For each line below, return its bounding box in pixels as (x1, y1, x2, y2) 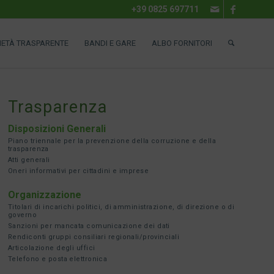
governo (8, 211, 37, 219)
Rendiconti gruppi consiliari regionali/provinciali (8, 233, 179, 241)
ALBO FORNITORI (152, 39, 212, 48)
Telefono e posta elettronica (8, 255, 108, 263)
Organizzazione (8, 189, 81, 201)
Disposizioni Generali (8, 123, 106, 135)
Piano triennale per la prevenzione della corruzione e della (8, 137, 216, 145)
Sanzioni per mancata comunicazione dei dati (8, 222, 170, 230)
